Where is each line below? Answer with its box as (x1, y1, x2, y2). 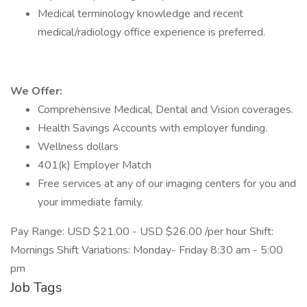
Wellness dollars (38, 139, 119, 154)
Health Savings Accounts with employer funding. (38, 121, 267, 136)
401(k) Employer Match (38, 158, 151, 173)
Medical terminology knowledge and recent (38, 6, 243, 21)
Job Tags (10, 278, 62, 297)
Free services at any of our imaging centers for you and (38, 176, 296, 191)
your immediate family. (38, 195, 143, 210)
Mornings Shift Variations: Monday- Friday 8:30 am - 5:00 (10, 243, 283, 258)
